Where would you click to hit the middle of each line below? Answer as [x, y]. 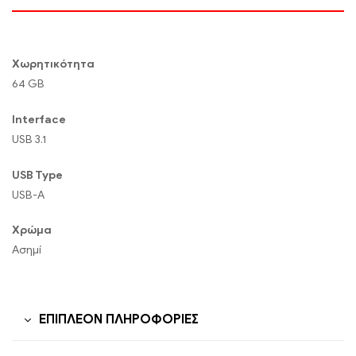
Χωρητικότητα [53, 64]
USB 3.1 [29, 139]
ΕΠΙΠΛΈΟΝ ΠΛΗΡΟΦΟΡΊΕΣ [119, 320]
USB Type [37, 175]
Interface [39, 119]
